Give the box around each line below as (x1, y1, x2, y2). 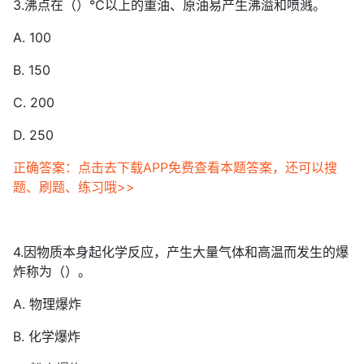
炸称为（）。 (13, 263, 91, 279)
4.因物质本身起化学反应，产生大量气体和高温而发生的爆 (13, 244, 349, 260)
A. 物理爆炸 (13, 296, 81, 312)
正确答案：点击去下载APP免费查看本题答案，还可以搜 (13, 159, 337, 175)
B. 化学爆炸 (13, 328, 80, 344)
